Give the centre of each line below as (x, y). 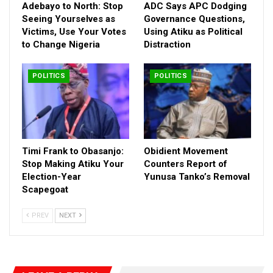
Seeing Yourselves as (69, 19)
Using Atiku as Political (193, 32)
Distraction (167, 45)
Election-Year (51, 176)
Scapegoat (45, 189)
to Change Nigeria (61, 45)
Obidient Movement (186, 151)
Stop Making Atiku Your (73, 164)
